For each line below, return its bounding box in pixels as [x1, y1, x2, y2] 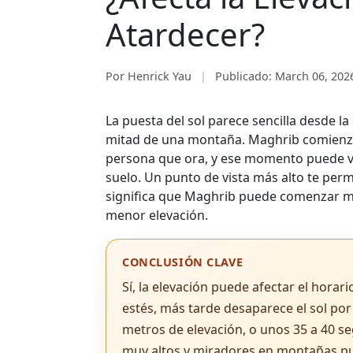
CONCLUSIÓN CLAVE [122, 255, 243, 269]
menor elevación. [106, 206, 208, 224]
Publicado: [212, 68, 276, 84]
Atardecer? [106, 13, 265, 56]
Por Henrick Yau [106, 68, 191, 84]
